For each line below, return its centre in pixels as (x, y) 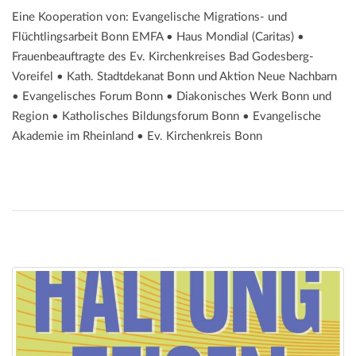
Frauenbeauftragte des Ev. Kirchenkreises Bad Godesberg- (163, 57)
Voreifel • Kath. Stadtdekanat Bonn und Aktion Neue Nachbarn (174, 77)
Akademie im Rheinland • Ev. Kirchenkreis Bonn (137, 137)
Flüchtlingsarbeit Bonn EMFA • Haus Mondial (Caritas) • (158, 37)
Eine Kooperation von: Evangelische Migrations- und (149, 17)
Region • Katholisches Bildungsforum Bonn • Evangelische (166, 117)
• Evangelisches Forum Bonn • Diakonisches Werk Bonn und (172, 97)
